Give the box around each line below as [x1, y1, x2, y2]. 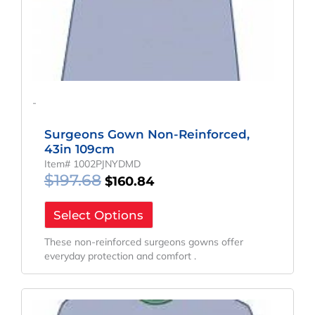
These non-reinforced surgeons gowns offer [44, 235, 243, 248]
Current [150, 287, 201, 304]
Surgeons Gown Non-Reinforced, [44, 127, 250, 141]
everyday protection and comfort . [44, 249, 196, 262]
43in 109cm [44, 141, 115, 156]
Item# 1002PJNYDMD [44, 157, 141, 170]
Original [105, 287, 157, 304]
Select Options [53, 207, 144, 222]
